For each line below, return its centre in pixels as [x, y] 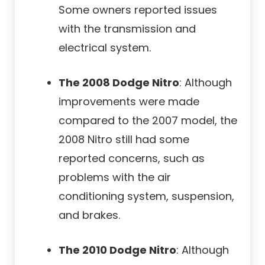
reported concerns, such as [132, 159]
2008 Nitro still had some [124, 140]
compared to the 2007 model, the [148, 121]
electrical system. [105, 48]
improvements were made [129, 102]
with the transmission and [127, 29]
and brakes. [89, 215]
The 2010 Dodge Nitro [117, 250]
